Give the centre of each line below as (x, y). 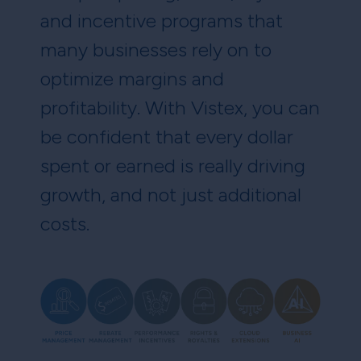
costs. (65, 224)
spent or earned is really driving (173, 166)
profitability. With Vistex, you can (180, 108)
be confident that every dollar (167, 137)
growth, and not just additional (171, 195)
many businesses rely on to (156, 50)
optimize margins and (132, 79)
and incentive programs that (162, 21)
